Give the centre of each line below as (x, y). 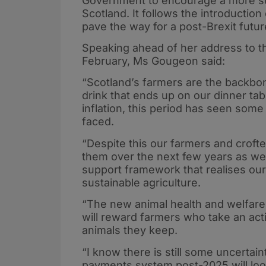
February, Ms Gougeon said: (153, 61)
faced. (98, 122)
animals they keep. (130, 230)
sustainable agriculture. (141, 182)
